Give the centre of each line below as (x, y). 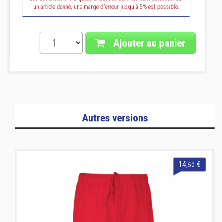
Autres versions (115, 118)
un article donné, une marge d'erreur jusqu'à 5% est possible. (106, 7)
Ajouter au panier (148, 43)
